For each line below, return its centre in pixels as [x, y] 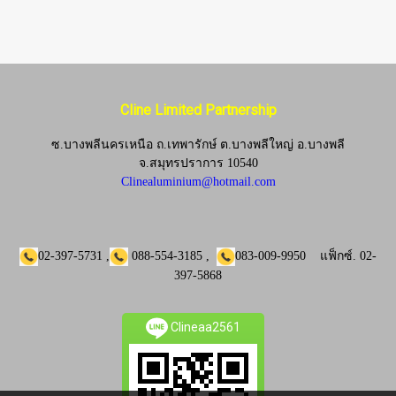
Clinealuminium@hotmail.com [198, 182]
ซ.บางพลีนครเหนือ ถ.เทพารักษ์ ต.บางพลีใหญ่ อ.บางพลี [198, 145]
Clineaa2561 [204, 327]
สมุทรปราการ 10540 [203, 163]
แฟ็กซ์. [340, 256]
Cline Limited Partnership [198, 110]
